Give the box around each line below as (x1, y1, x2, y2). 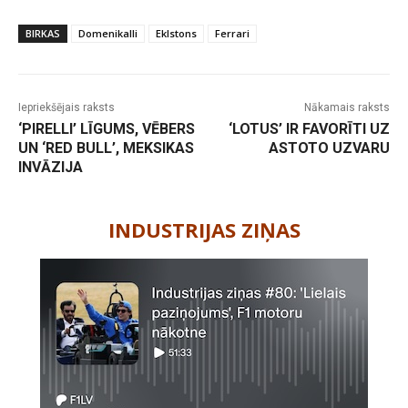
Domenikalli (78, 26, 138, 41)
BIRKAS (25, 26, 60, 41)
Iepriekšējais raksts (18, 101, 115, 115)
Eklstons (156, 26, 197, 41)
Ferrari (215, 26, 250, 41)
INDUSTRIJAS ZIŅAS (107, 216, 301, 244)
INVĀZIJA (18, 158, 83, 177)
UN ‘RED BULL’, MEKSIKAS (18, 139, 194, 158)
